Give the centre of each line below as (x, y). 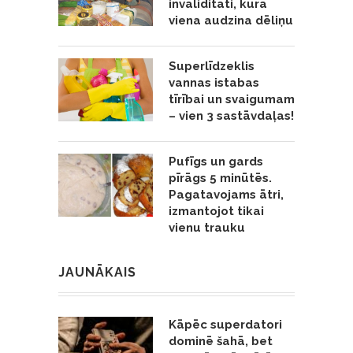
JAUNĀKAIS (97, 272)
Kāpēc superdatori (225, 324)
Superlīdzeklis (212, 66)
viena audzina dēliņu (231, 20)
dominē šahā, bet (221, 341)
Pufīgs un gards (216, 161)
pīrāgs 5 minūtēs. (220, 178)
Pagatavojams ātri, (226, 194)
